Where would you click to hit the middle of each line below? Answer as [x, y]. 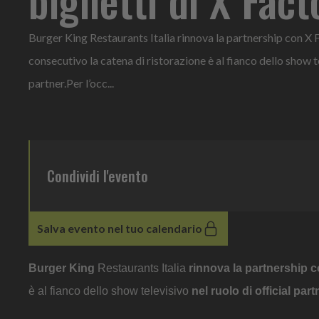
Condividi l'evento [98, 176]
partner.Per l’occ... [71, 83]
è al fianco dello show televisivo [110, 291]
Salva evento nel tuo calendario [155, 228]
